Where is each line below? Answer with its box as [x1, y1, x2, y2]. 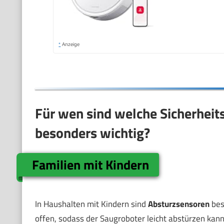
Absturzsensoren [147, 197, 209, 211]
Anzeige [60, 40, 80, 47]
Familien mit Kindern [32, 154, 149, 174]
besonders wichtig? [34, 121, 150, 143]
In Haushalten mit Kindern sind [34, 197, 148, 211]
